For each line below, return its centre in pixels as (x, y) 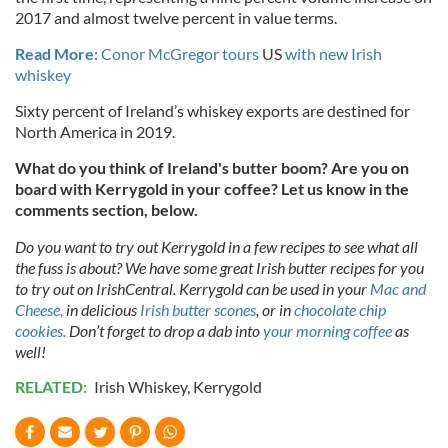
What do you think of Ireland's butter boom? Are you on (212, 168)
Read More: (58, 54)
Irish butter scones (198, 310)
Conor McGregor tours (181, 54)
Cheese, (39, 310)
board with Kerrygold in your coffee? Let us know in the (212, 189)
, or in (275, 310)
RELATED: (52, 387)
